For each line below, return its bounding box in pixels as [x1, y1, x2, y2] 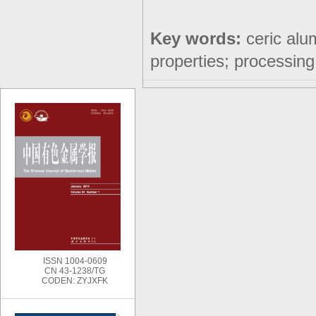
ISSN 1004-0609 [42, 256, 107, 267]
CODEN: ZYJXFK [42, 276, 108, 286]
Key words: [150, 29, 246, 49]
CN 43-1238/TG [44, 266, 105, 276]
